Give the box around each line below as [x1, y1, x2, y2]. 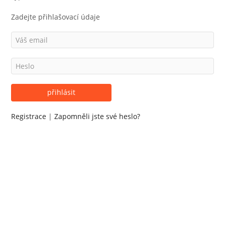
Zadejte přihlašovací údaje [11, 12, 100, 22]
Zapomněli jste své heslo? [54, 111, 140, 122]
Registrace [11, 111, 48, 122]
